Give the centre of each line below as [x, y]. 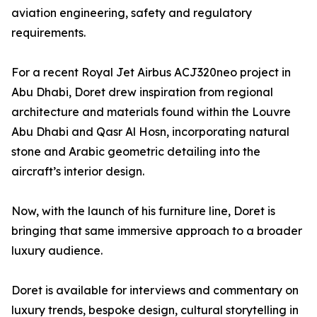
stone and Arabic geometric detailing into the [136, 152]
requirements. [48, 33]
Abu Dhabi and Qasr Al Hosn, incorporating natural [150, 132]
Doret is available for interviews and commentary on [155, 290]
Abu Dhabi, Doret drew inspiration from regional [142, 92]
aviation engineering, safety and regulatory [132, 13]
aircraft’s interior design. [78, 172]
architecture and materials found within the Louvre [151, 112]
